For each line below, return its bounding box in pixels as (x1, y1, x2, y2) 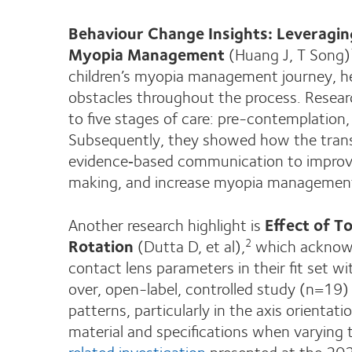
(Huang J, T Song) (225, 41, 350, 67)
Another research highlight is (68, 211, 265, 237)
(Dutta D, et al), (134, 233, 245, 258)
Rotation (68, 233, 134, 258)
